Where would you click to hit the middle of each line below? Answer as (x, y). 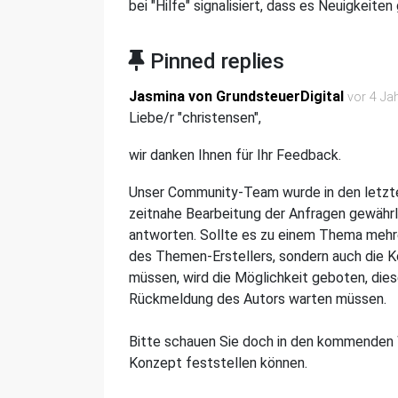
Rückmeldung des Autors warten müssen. (258, 299)
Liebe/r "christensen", (195, 118)
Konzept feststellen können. (218, 363)
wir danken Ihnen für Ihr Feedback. (237, 155)
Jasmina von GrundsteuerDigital (236, 96)
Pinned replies (215, 61)
